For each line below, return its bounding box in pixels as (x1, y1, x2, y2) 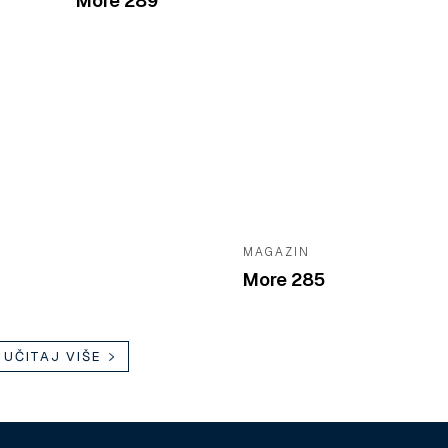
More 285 (242, 267, 325, 291)
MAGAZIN (242, 243, 310, 260)
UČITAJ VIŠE (4, 347, 102, 365)
